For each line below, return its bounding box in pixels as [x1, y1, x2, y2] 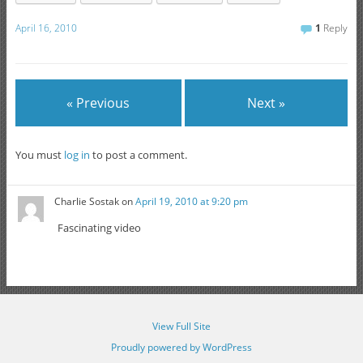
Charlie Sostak [54, 194, 120, 209]
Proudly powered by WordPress [111, 340, 252, 354]
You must [15, 147, 64, 162]
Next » [247, 94, 286, 113]
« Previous [66, 94, 130, 113]
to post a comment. [89, 147, 187, 162]
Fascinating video [58, 220, 142, 236]
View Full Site [152, 318, 211, 333]
